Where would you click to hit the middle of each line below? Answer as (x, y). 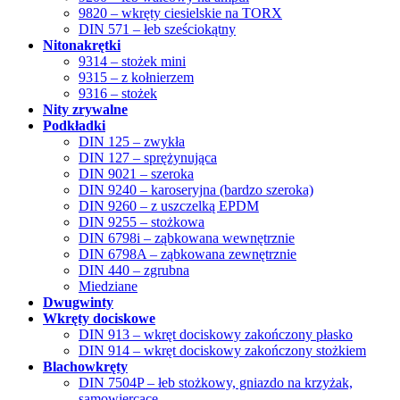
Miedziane (108, 286)
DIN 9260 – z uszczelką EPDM (169, 205)
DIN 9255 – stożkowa (142, 221)
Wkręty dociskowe (99, 318)
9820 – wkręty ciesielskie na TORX (180, 12)
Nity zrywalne (85, 109)
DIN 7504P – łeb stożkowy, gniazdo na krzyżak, (216, 382)
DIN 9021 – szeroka (136, 173)
